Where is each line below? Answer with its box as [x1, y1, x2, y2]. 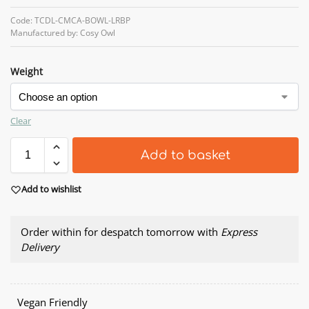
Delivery [21, 239, 59, 254]
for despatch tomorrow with [84, 224, 221, 239]
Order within [21, 224, 84, 239]
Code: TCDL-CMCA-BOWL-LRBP [10, 14, 130, 27]
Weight [10, 65, 43, 79]
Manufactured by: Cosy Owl [10, 27, 115, 39]
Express [221, 224, 257, 239]
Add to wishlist [21, 183, 81, 196]
